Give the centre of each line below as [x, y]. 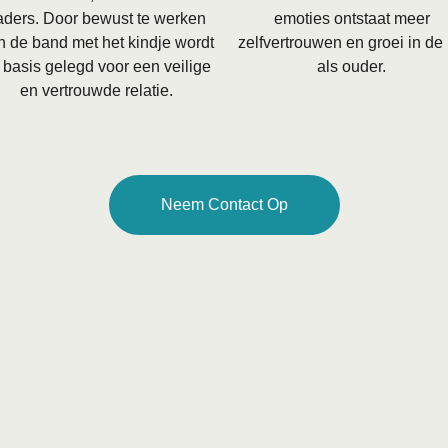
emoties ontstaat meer [351, 18]
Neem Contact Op [224, 205]
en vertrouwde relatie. [96, 90]
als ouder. [352, 66]
